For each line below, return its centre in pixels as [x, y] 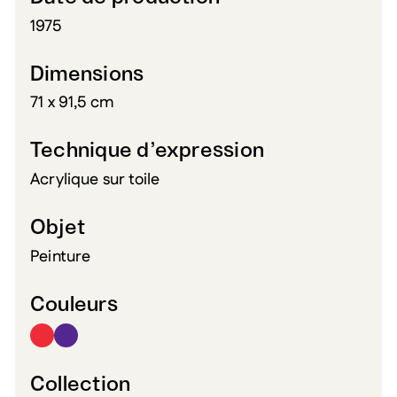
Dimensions [87, 74]
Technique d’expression [148, 152]
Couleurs [74, 305]
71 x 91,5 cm [73, 103]
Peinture [61, 257]
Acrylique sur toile [95, 179]
